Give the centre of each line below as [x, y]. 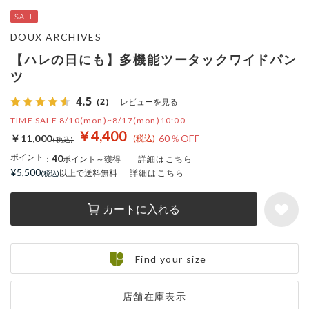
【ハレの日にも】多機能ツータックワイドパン [154, 59]
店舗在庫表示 [154, 296]
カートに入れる [141, 209]
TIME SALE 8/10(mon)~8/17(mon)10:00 [98, 120]
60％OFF [179, 138]
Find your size [171, 259]
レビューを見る [149, 102]
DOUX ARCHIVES [56, 37]
